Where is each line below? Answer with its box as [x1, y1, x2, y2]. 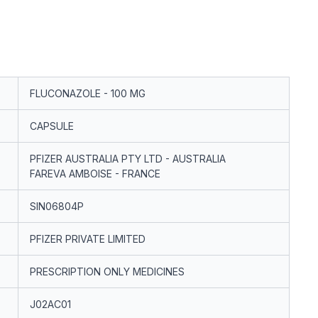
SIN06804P [30, 200, 84, 212]
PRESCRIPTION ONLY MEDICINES [30, 265, 185, 278]
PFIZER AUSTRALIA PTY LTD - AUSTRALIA [30, 153, 226, 165]
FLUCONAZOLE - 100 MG [30, 87, 146, 99]
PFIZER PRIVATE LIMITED [30, 233, 146, 245]
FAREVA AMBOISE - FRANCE [30, 168, 160, 180]
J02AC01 [30, 298, 71, 310]
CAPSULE [30, 120, 74, 132]
